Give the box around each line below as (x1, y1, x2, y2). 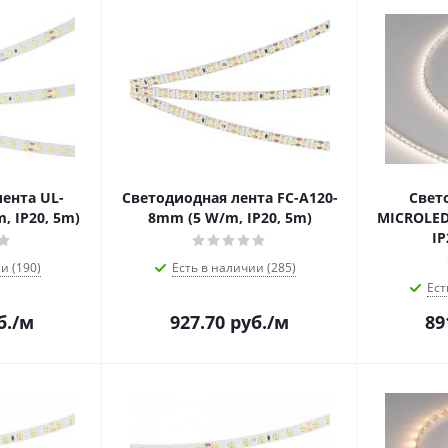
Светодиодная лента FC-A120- (121, 188, 338, 207)
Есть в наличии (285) (171, 259, 296, 276)
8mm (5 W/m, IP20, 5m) (147, 208, 312, 227)
